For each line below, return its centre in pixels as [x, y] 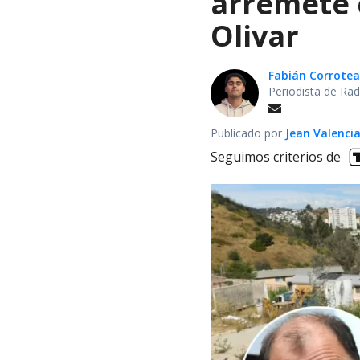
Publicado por [248, 133]
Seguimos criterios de [276, 157]
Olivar [255, 35]
